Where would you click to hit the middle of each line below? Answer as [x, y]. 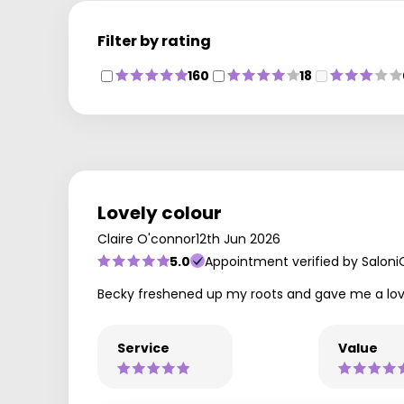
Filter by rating [154, 41]
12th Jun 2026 [238, 239]
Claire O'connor [147, 239]
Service [143, 348]
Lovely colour [160, 212]
